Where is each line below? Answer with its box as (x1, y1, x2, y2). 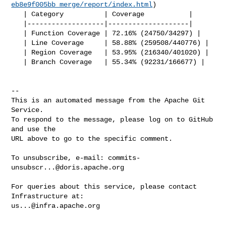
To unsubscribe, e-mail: (11, 153, 108, 162)
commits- (108, 153, 141, 162)
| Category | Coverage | (11, 10, 24, 18)
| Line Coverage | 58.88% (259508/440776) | (11, 38, 24, 47)
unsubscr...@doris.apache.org (11, 163, 125, 172)
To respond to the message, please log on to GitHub (11, 115, 213, 124)
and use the (11, 125, 56, 133)
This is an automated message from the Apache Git (11, 96, 205, 104)
